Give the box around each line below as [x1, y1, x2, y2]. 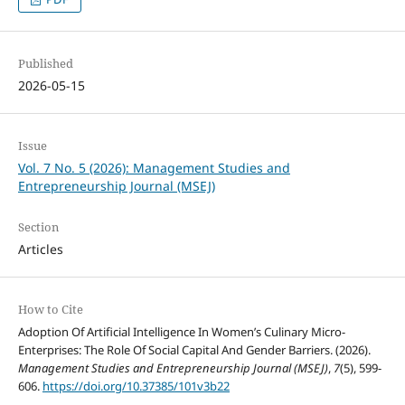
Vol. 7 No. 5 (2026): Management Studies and [17, 158, 290, 176]
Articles [17, 240, 63, 258]
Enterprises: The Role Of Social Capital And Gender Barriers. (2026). [17, 341, 371, 358]
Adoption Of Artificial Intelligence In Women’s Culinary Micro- [17, 323, 345, 340]
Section [17, 218, 59, 235]
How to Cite [17, 300, 83, 317]
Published [17, 54, 73, 71]
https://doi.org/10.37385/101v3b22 [42, 377, 230, 394]
